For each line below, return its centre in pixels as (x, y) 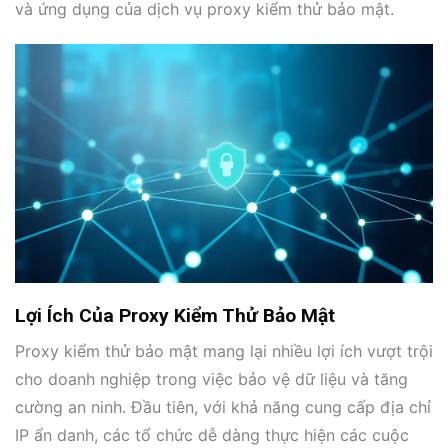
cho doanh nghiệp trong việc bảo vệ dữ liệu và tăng (211, 379)
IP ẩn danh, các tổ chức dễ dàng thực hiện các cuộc (212, 435)
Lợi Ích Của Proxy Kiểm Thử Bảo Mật (175, 315)
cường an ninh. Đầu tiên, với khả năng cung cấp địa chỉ (223, 407)
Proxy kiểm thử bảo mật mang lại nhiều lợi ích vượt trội (224, 351)
